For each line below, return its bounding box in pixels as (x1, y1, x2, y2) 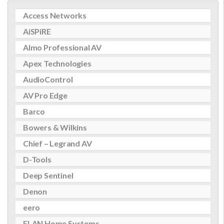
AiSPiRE (23, 26, 51, 36)
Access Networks (23, 10, 86, 20)
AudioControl (23, 74, 73, 84)
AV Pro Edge (23, 90, 67, 100)
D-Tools (23, 154, 51, 164)
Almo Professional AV (23, 42, 101, 52)
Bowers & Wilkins (23, 122, 87, 132)
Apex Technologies (23, 58, 91, 68)
